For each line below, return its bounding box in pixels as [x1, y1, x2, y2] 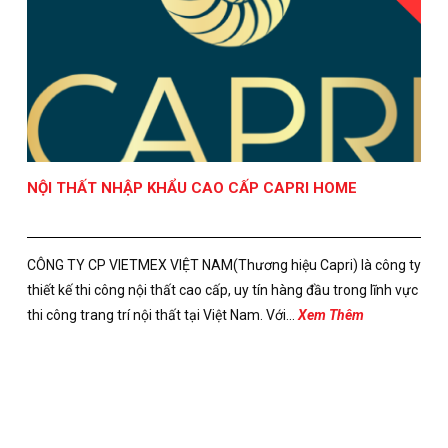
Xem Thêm [297, 306, 364, 323]
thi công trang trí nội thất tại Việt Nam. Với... [26, 306, 298, 323]
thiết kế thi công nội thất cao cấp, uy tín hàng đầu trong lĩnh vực [26, 281, 418, 298]
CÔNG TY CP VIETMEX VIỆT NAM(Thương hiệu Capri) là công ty [26, 256, 421, 273]
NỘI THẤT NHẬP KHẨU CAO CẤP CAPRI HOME [26, 178, 357, 197]
